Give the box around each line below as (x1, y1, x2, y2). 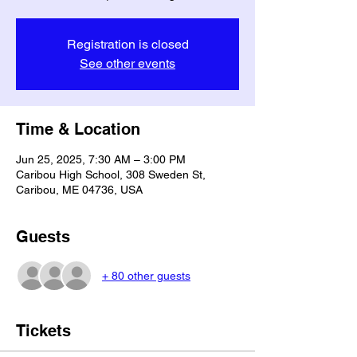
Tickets (16, 321, 71, 340)
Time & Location (16, 120, 140, 139)
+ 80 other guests (102, 269, 190, 282)
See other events (80, 56, 175, 71)
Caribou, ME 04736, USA (16, 183, 143, 196)
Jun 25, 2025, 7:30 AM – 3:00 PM (16, 153, 186, 166)
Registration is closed (66, 37, 189, 52)
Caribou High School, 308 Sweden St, (16, 168, 206, 181)
